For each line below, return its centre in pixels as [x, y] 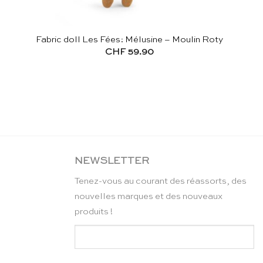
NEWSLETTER [112, 161]
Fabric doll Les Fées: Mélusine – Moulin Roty [130, 39]
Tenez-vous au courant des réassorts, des [161, 181]
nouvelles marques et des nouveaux [149, 197]
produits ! [94, 212]
